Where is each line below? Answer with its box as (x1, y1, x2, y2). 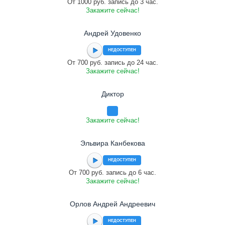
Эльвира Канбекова (80, 139, 145, 147)
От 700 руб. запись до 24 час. (67, 59, 158, 66)
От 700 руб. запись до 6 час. (69, 169, 156, 176)
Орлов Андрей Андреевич (70, 200, 155, 208)
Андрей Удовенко (84, 29, 141, 37)
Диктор (101, 90, 124, 98)
